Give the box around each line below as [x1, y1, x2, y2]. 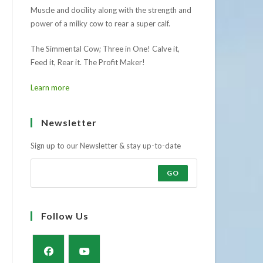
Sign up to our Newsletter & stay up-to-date [31, 141, 181, 151]
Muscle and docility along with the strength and [31, 5, 192, 15]
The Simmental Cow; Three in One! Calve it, [31, 44, 180, 54]
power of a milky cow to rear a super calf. [31, 19, 171, 29]
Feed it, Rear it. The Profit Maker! [31, 58, 146, 68]
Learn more [31, 83, 70, 93]
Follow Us [41, 210, 89, 222]
